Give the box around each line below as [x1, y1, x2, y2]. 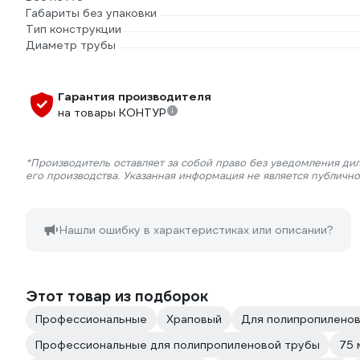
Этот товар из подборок [26, 287, 208, 305]
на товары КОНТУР [58, 105, 166, 120]
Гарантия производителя [58, 89, 211, 104]
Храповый [166, 312, 222, 326]
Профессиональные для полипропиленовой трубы [35, 337, 320, 352]
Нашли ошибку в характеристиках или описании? [59, 223, 333, 237]
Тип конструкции [26, 22, 121, 36]
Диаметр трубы [26, 38, 116, 52]
